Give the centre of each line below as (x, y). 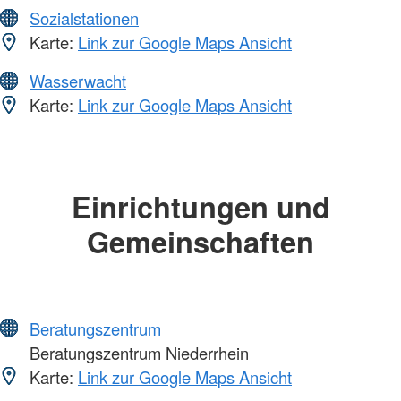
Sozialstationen (84, 18)
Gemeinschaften (200, 242)
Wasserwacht (78, 81)
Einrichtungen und (200, 207)
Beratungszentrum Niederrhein (137, 352)
